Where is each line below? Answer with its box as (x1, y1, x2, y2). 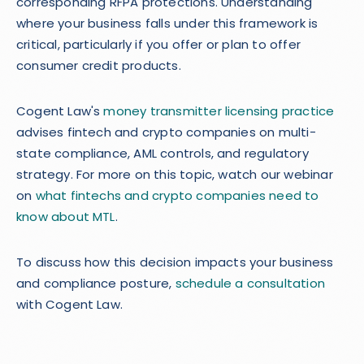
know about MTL (16, 208, 115, 225)
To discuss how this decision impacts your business (16, 253, 334, 271)
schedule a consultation (175, 275, 325, 292)
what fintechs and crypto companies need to (35, 187, 319, 204)
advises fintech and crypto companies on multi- (16, 123, 316, 141)
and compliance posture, (16, 275, 175, 292)
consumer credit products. (16, 57, 181, 74)
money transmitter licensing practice (103, 102, 335, 119)
